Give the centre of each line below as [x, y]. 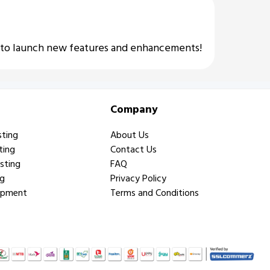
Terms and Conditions [155, 193]
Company [134, 109]
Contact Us [134, 149]
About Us [130, 135]
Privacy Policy [139, 178]
